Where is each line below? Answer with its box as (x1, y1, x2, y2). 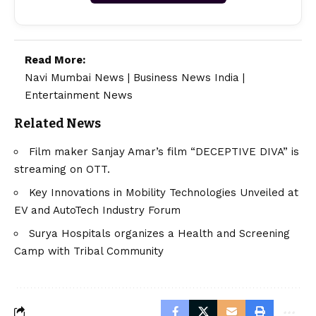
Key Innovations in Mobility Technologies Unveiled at (29, 186, 298, 199)
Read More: (25, 54, 85, 67)
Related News (14, 116, 101, 132)
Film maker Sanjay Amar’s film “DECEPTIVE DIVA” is (29, 145, 299, 158)
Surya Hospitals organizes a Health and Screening (29, 226, 290, 240)
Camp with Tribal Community (14, 244, 164, 257)
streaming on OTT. (14, 162, 110, 176)
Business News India (133, 71, 239, 85)
